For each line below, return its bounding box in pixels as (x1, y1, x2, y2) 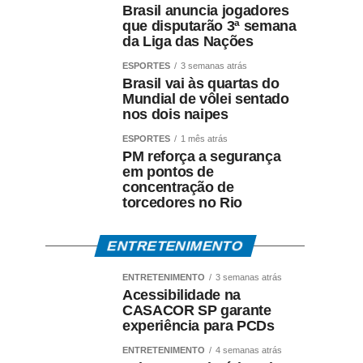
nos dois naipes (122, 106, 228, 123)
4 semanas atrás (216, 345, 282, 356)
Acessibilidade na (122, 287, 241, 304)
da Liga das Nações (122, 33, 254, 50)
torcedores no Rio (122, 194, 243, 211)
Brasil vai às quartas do (122, 75, 280, 92)
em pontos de (122, 164, 214, 181)
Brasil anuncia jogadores (122, 2, 289, 19)
